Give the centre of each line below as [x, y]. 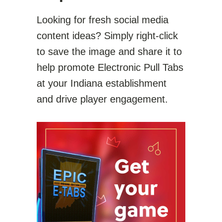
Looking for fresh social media [103, 20]
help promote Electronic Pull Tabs [110, 67]
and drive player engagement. [102, 99]
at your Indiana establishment [102, 83]
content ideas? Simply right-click [107, 35]
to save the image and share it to [109, 51]
